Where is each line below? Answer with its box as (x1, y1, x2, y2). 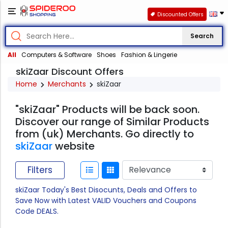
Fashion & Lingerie (121, 50, 177, 60)
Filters (27, 163, 52, 176)
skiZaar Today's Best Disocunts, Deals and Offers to (15, 185, 197, 195)
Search (190, 32, 214, 41)
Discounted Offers (157, 10, 204, 18)
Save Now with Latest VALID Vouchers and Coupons (15, 195, 196, 206)
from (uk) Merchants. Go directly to (15, 127, 194, 141)
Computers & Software (21, 50, 92, 60)
